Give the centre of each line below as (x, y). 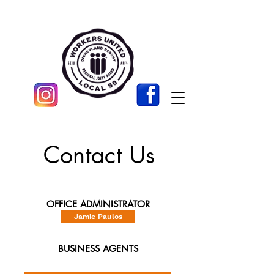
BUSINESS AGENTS (98, 249)
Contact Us (99, 155)
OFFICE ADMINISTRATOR (98, 204)
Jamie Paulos (98, 217)
